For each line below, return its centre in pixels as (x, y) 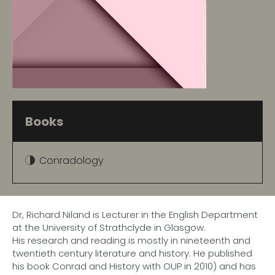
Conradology (72, 160)
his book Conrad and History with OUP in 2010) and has (134, 266)
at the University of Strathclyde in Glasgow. (109, 227)
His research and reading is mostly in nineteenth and (131, 240)
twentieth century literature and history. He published (132, 253)
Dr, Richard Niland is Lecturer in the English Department (135, 214)
